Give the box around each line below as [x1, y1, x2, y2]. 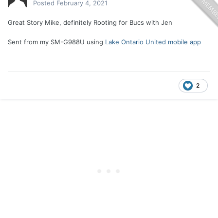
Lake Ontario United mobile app [105, 38, 201, 46]
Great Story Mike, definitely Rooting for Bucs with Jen [8, 18, 172, 27]
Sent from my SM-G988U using [8, 38, 105, 46]
